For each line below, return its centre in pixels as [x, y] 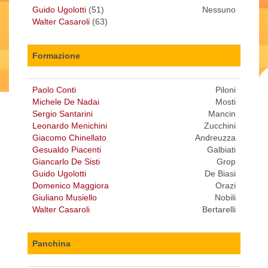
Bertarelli [219, 210]
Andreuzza [215, 138]
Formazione [56, 56]
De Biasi [220, 174]
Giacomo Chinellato [69, 138]
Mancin [222, 114]
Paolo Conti [54, 90]
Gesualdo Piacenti [67, 150]
